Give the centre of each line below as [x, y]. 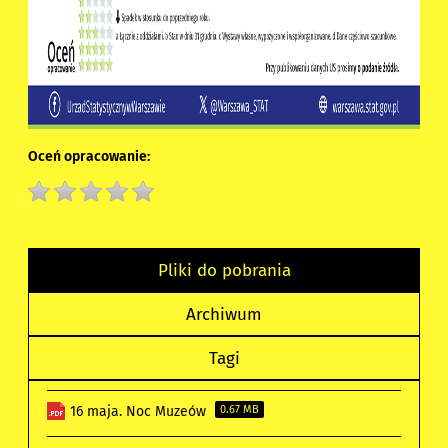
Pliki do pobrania [224, 270]
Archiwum [224, 314]
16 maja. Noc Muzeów [140, 412]
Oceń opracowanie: [89, 157]
